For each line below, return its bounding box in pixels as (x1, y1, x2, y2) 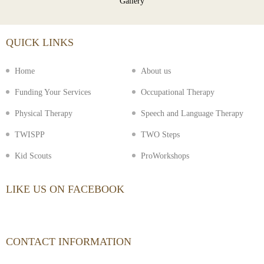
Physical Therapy (15, 108, 72, 118)
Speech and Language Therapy (141, 108, 243, 118)
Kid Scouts (15, 151, 51, 160)
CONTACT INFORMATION (6, 235, 131, 247)
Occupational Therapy (141, 87, 214, 97)
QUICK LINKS (6, 36, 74, 48)
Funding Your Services (15, 87, 91, 97)
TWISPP (15, 130, 45, 139)
